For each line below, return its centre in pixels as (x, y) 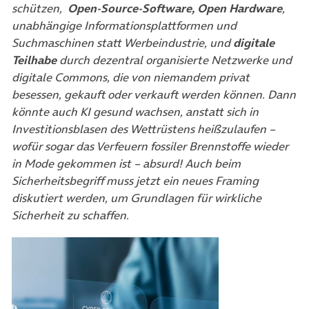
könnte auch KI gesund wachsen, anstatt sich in (135, 112)
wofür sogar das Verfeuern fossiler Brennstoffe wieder (150, 146)
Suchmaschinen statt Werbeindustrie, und (122, 43)
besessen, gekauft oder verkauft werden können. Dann (154, 94)
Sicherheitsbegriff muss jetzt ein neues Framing (135, 181)
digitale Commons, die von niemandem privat (131, 77)
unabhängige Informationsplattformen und (124, 26)
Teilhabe (34, 60)
